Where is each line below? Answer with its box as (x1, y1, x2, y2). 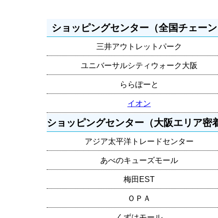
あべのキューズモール (100, 156, 178, 164)
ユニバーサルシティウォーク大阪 (80, 61, 198, 70)
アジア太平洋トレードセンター (84, 137, 194, 145)
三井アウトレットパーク (96, 42, 182, 51)
